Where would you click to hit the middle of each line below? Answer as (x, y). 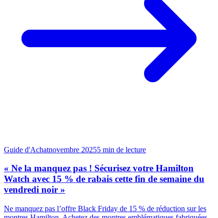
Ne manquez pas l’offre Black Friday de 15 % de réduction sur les (105, 209)
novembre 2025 (73, 149)
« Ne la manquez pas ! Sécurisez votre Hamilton (99, 168)
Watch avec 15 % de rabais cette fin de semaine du (104, 179)
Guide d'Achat (26, 149)
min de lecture (124, 149)
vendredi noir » (35, 190)
